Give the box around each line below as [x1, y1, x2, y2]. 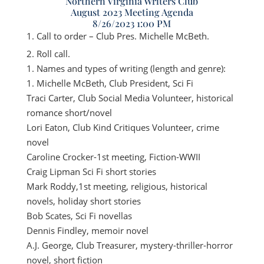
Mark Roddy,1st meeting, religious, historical [26, 180, 207, 192]
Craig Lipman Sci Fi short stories [26, 166, 156, 177]
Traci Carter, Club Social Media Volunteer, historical [26, 92, 233, 104]
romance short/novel [26, 107, 112, 118]
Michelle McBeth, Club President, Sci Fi [36, 77, 193, 89]
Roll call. [36, 48, 70, 60]
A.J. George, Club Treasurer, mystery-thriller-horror [26, 239, 233, 251]
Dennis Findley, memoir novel [26, 225, 148, 236]
